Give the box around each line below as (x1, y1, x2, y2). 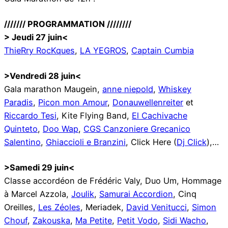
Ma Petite (75, 215, 112, 226)
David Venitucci (126, 202, 187, 213)
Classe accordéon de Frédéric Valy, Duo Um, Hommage (4, 176, 221, 186)
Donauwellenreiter (112, 97, 183, 108)
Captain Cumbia (131, 45, 194, 56)
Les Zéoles (38, 202, 80, 213)
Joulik (71, 189, 94, 199)
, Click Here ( (126, 137, 177, 148)
